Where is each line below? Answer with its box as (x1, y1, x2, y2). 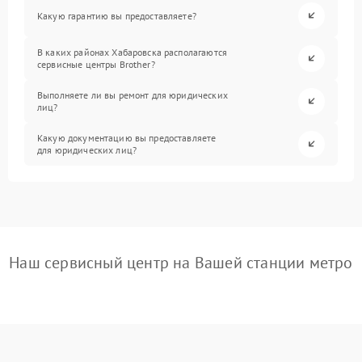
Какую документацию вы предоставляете (37, 132, 217, 145)
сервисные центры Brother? (37, 58, 155, 71)
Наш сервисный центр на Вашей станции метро (9, 251, 353, 273)
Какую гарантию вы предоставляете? (37, 9, 196, 22)
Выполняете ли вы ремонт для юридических (37, 89, 228, 102)
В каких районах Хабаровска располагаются (37, 46, 227, 59)
